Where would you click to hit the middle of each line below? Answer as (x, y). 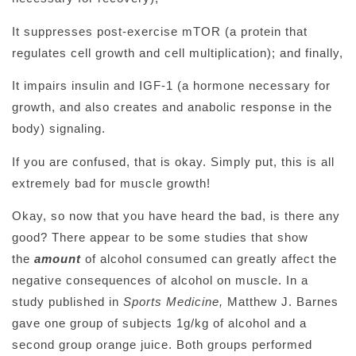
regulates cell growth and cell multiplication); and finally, (178, 52)
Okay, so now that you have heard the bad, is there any (176, 215)
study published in (68, 301)
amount (58, 258)
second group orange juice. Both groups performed (162, 344)
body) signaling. (59, 129)
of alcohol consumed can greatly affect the (209, 258)
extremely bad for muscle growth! (111, 183)
